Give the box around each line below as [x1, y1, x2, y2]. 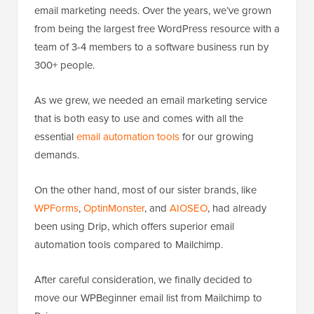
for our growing [179, 129, 254, 144]
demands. [34, 147, 79, 163]
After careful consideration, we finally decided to [34, 272, 252, 287]
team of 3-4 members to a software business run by [34, 39, 268, 55]
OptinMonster [83, 200, 144, 216]
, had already [207, 200, 266, 216]
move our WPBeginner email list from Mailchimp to [34, 290, 262, 306]
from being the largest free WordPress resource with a [34, 21, 280, 36]
